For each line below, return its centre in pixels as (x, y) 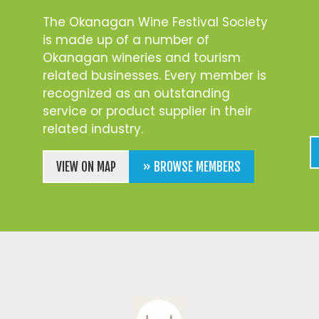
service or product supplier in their (148, 111)
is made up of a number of (126, 40)
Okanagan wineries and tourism (142, 57)
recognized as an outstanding (137, 93)
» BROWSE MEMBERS (192, 167)
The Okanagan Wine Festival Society (156, 22)
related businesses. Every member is (155, 75)
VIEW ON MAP (87, 167)
